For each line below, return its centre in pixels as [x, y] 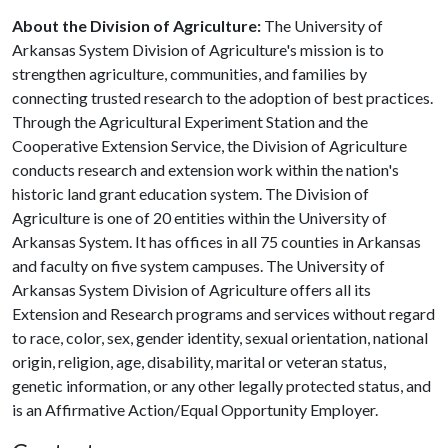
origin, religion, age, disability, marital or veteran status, [199, 361]
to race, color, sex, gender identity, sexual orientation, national [220, 337]
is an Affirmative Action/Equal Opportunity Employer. [195, 409]
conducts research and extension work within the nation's [205, 169]
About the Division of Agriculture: [138, 25]
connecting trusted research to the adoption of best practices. [222, 97]
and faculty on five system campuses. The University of [198, 265]
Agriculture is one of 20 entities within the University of [199, 217]
